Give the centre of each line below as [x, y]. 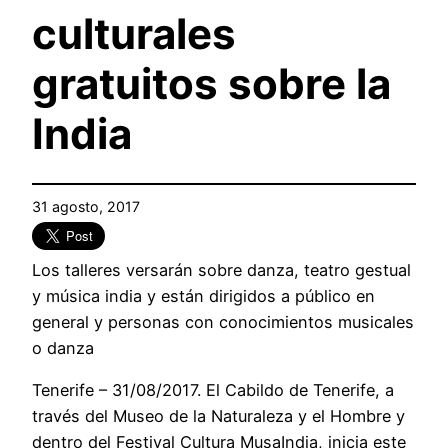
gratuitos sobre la [211, 84]
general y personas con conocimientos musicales [223, 321]
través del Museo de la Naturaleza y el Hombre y [218, 416]
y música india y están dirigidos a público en [203, 295]
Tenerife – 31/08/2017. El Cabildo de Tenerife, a [213, 390]
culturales [134, 34]
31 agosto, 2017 [86, 207]
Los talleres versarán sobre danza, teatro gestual [221, 269]
